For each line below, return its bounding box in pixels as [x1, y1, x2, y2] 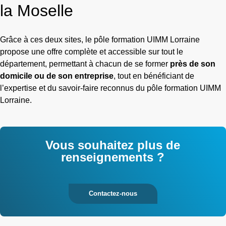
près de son [170, 60, 215, 69]
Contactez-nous [89, 190, 137, 198]
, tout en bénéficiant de [114, 72, 194, 81]
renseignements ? [61, 150, 165, 164]
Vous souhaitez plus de [45, 138, 181, 152]
